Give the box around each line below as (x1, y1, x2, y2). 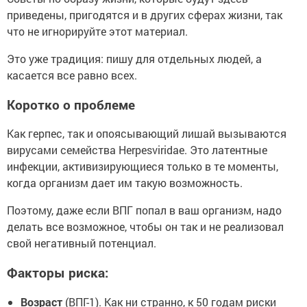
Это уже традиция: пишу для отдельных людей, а (7, 51, 262, 66)
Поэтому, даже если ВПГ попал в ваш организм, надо (7, 203, 282, 218)
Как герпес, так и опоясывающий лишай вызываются (7, 126, 286, 141)
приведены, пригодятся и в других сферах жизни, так (7, 8, 282, 22)
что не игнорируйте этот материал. (7, 24, 188, 38)
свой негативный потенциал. (7, 236, 156, 251)
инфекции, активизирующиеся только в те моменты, (7, 159, 278, 174)
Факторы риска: (7, 264, 108, 282)
